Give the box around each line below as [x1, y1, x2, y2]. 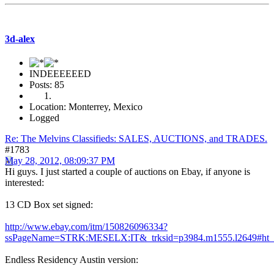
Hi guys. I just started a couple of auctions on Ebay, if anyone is [5, 166, 250, 177]
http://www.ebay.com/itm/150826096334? [5, 221, 168, 232]
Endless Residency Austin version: [5, 254, 138, 265]
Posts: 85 [29, 80, 64, 91]
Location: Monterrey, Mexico [29, 102, 143, 113]
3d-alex [5, 33, 35, 44]
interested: [5, 177, 44, 188]
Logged [29, 113, 59, 124]
